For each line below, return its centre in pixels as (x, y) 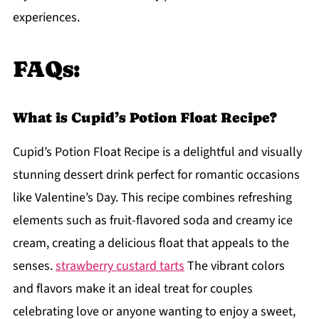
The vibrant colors (234, 266)
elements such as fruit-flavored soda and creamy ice (152, 221)
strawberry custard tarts (120, 266)
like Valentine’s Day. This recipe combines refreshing (152, 198)
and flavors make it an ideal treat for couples (132, 289)
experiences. (46, 18)
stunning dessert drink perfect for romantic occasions (156, 175)
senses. (34, 266)
